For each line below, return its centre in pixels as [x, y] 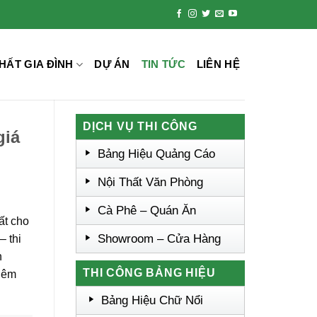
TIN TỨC [163, 64]
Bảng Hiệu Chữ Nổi [152, 300]
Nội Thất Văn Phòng [151, 182]
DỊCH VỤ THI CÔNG [140, 126]
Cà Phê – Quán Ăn [147, 211]
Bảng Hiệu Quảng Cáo [157, 154]
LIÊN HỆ [218, 64]
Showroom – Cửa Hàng [160, 239]
